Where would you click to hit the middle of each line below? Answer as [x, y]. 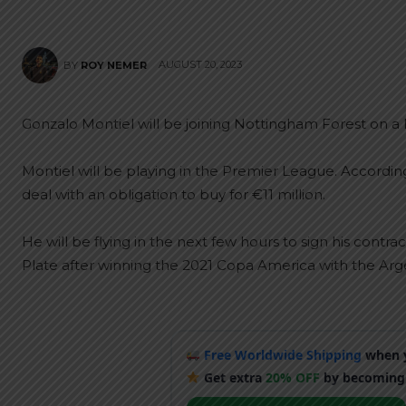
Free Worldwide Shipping [283, 354]
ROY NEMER [114, 65]
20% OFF [293, 377]
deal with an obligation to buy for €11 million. [174, 194]
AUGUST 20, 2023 [200, 65]
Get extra [233, 377]
